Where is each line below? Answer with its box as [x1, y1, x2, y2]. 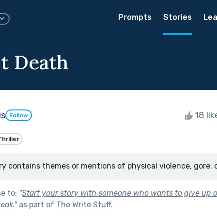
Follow [9, 112, 28, 119]
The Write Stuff [56, 200, 111, 209]
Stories [163, 13, 192, 22]
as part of [17, 200, 56, 209]
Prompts [118, 13, 152, 22]
